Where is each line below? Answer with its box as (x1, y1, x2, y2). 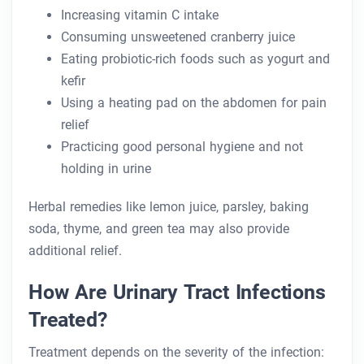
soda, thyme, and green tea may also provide (28, 221, 289, 237)
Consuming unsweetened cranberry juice (61, 29, 295, 45)
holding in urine (61, 161, 151, 177)
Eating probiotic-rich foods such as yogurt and (61, 51, 330, 67)
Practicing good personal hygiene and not (61, 139, 303, 155)
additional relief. (28, 243, 122, 259)
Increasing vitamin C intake (61, 7, 219, 24)
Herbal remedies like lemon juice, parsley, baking (28, 199, 309, 215)
